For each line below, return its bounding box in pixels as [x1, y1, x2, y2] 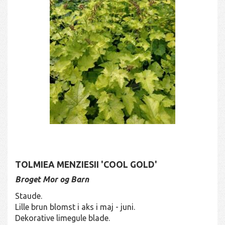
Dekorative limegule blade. [15, 213, 110, 222]
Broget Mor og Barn [15, 174, 89, 184]
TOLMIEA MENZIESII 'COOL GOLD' [15, 159, 157, 169]
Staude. [15, 191, 42, 200]
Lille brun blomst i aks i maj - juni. [15, 202, 135, 211]
